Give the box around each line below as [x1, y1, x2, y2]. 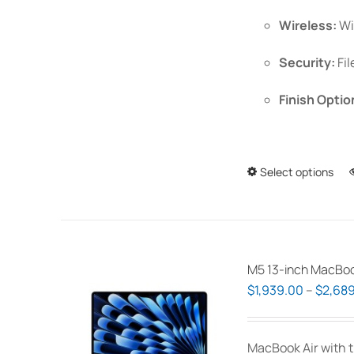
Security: [279, 54, 335, 71]
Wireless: [279, 17, 337, 34]
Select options [260, 164, 333, 179]
